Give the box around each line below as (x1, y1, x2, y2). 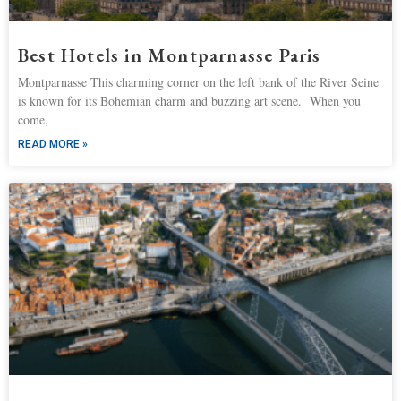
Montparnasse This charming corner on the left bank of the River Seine (18, 73, 379, 91)
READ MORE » (18, 138, 88, 151)
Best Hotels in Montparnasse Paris (18, 43, 321, 68)
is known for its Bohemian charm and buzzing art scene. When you (18, 92, 361, 110)
